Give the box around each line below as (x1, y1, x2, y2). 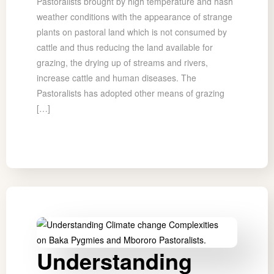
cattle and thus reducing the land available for (37, 41, 213, 54)
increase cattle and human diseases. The (37, 72, 196, 84)
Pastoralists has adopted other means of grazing (37, 87, 224, 100)
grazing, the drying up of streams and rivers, (37, 56, 208, 69)
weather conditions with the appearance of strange (37, 10, 232, 23)
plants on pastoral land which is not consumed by (37, 26, 227, 39)
